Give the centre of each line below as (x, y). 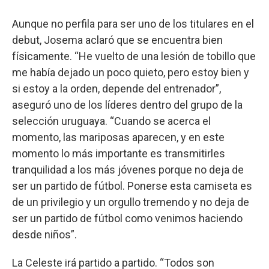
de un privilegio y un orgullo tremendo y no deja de (131, 202)
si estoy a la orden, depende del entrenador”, (116, 88)
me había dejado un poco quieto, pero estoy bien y (131, 72)
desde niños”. (44, 234)
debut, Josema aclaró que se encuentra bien (117, 40)
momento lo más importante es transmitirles (119, 153)
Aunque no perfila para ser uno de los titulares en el (133, 23)
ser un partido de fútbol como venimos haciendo (127, 218)
